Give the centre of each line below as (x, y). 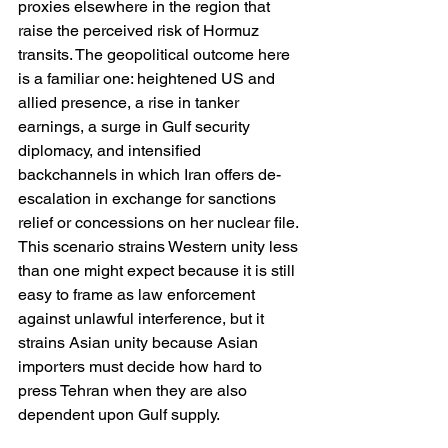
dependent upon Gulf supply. (121, 415)
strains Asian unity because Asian (140, 343)
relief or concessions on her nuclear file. (160, 223)
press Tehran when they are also (134, 391)
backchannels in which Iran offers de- (149, 175)
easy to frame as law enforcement (138, 295)
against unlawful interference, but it (143, 319)
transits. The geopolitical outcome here (156, 55)
